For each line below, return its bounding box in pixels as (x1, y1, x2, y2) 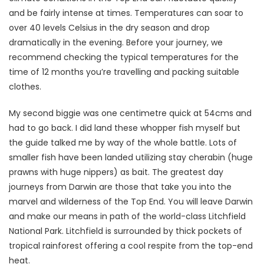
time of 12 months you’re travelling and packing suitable (9, 66, 239, 78)
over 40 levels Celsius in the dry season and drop (9, 22, 210, 34)
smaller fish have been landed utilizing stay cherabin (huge (9, 151, 253, 164)
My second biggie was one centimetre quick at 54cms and (9, 107, 252, 120)
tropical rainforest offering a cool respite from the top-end (9, 240, 253, 252)
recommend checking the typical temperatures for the (9, 51, 239, 64)
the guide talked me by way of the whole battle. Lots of (9, 137, 237, 149)
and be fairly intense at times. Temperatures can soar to (9, 7, 243, 19)
